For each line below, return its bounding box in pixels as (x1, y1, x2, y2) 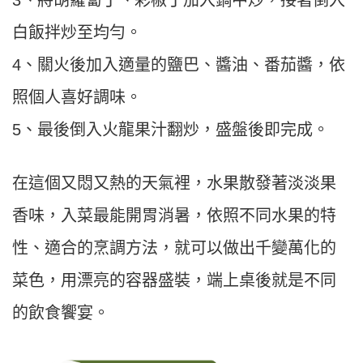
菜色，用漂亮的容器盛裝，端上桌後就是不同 (12, 271, 336, 290)
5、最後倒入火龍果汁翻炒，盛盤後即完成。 (12, 121, 329, 139)
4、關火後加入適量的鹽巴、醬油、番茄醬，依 (12, 56, 345, 75)
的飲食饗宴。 (12, 304, 109, 322)
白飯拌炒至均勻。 (12, 23, 142, 42)
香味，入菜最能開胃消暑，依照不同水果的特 (12, 207, 336, 225)
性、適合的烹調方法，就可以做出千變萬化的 (12, 239, 336, 258)
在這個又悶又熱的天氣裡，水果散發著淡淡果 (12, 174, 336, 193)
